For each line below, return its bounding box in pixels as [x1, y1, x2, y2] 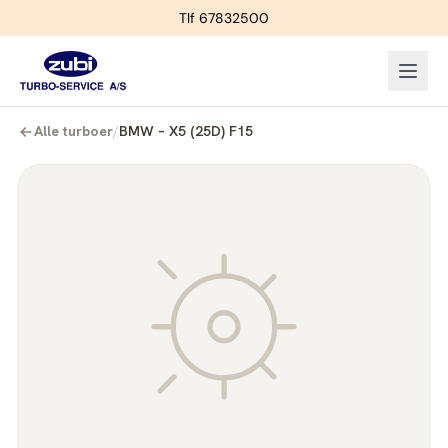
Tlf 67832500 [179, 9, 269, 27]
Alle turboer [34, 122, 113, 140]
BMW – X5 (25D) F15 [119, 122, 253, 140]
